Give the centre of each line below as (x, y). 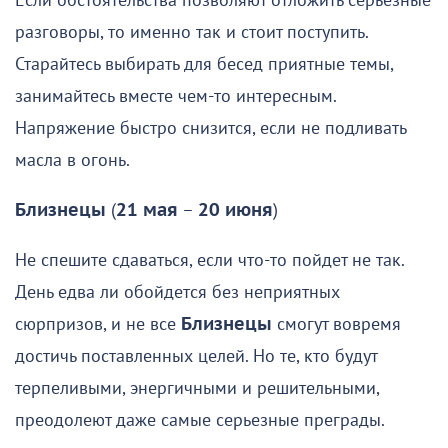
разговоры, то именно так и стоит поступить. (191, 32)
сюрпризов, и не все (98, 324)
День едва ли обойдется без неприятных (177, 292)
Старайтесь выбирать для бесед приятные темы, (204, 64)
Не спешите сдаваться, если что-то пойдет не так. (209, 260)
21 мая (147, 210)
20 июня (235, 210)
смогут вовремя (336, 324)
